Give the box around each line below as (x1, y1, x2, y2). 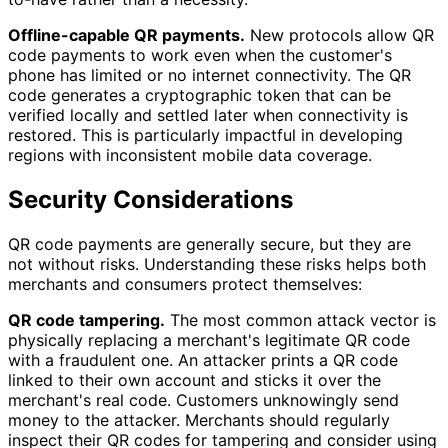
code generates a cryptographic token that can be (8, 85, 391, 106)
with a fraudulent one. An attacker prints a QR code (8, 350, 398, 371)
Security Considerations (8, 185, 293, 215)
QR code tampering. (8, 310, 165, 331)
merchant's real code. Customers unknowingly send (8, 390, 399, 411)
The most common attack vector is (165, 310, 436, 331)
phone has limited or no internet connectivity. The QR (8, 65, 411, 86)
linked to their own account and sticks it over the (8, 370, 381, 391)
